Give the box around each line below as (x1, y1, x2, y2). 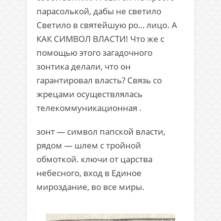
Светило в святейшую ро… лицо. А (37, 19, 177, 31)
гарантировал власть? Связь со (37, 74, 162, 86)
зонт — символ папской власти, (37, 126, 165, 138)
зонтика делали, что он (37, 61, 131, 73)
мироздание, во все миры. (37, 181, 145, 193)
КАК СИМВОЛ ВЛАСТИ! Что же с (37, 33, 164, 45)
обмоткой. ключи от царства (37, 153, 152, 165)
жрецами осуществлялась (37, 88, 143, 100)
